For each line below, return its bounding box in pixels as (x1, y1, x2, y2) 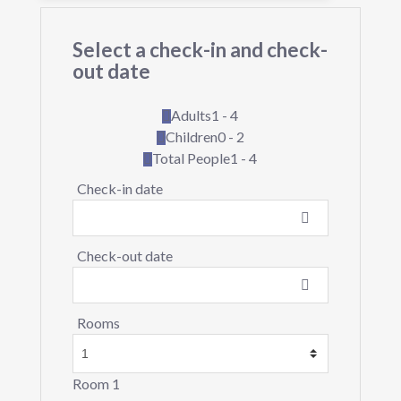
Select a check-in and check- (72, 38, 328, 63)
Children (165, 128, 218, 146)
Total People (152, 149, 231, 167)
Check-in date (76, 180, 163, 198)
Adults (171, 107, 212, 124)
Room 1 (72, 375, 120, 393)
